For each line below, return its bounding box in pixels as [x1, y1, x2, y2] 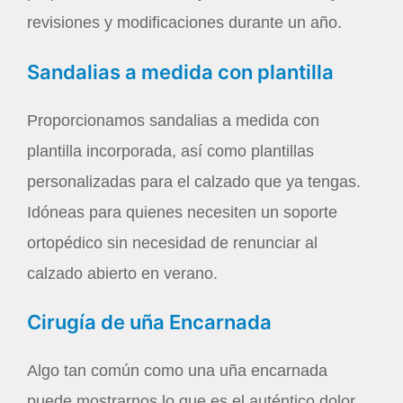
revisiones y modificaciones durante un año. [27, 13, 342, 31]
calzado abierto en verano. [27, 264, 218, 282]
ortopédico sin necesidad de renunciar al [27, 233, 318, 252]
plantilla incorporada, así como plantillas [27, 141, 314, 160]
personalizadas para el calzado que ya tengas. [27, 172, 361, 191]
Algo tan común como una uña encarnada [27, 362, 327, 381]
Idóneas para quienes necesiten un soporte [27, 202, 337, 221]
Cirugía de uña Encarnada [27, 310, 272, 335]
